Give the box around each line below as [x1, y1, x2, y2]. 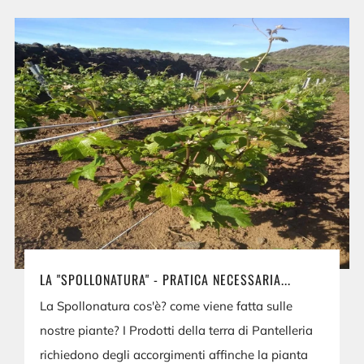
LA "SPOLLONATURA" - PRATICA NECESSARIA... [40, 269, 292, 289]
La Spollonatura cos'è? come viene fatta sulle [40, 297, 293, 314]
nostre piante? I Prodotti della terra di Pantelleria [40, 322, 314, 338]
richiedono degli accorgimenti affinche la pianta [40, 346, 309, 362]
